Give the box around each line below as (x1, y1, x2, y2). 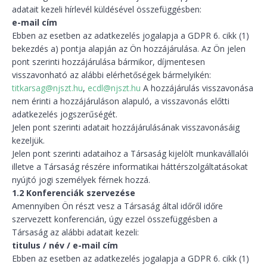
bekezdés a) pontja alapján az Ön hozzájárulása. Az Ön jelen (12, 43, 246, 54)
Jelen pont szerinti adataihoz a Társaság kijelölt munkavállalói (12, 148, 249, 159)
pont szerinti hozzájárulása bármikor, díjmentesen (12, 56, 205, 67)
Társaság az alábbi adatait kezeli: (12, 226, 139, 238)
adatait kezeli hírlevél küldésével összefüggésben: (12, 4, 201, 15)
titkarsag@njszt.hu (12, 82, 83, 94)
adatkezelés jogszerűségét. (12, 108, 117, 120)
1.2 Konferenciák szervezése (12, 187, 135, 198)
